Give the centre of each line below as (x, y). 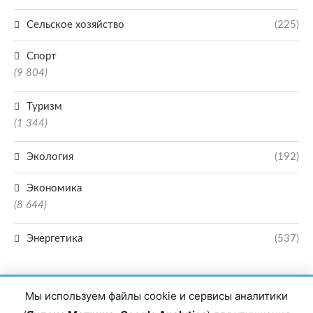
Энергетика (54, 239)
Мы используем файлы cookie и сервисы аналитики (156, 296)
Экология (50, 157)
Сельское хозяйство (75, 25)
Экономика (54, 188)
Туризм (44, 107)
